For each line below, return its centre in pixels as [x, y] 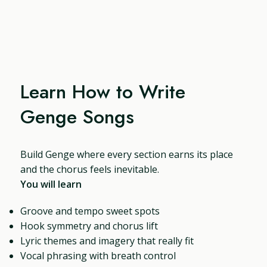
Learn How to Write [103, 91]
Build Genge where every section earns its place [127, 154]
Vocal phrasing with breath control [98, 255]
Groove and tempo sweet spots [90, 211]
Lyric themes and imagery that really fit [107, 240]
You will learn [51, 184]
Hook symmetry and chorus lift [89, 226]
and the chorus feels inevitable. [90, 169]
